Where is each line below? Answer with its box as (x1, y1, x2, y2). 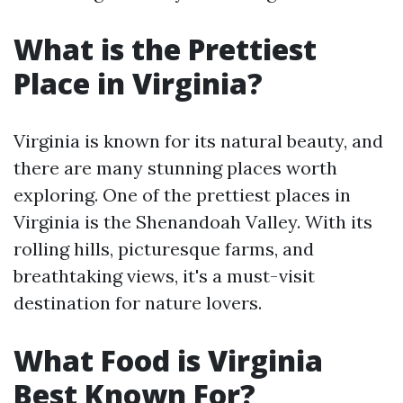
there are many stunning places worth (13, 157, 337, 179)
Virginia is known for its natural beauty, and (13, 130, 383, 152)
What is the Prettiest (13, 30, 317, 68)
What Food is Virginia (13, 341, 323, 380)
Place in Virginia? (13, 64, 263, 103)
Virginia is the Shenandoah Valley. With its (13, 210, 372, 233)
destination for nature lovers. (13, 291, 262, 314)
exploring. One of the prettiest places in (13, 184, 351, 206)
